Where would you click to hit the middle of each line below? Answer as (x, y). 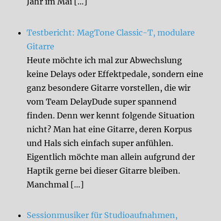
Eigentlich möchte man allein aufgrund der (111, 157)
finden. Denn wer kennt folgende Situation (111, 115)
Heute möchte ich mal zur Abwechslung (105, 60)
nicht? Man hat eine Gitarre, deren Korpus (110, 129)
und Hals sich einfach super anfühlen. (100, 143)
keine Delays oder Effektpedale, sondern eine (115, 74)
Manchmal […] (55, 184)
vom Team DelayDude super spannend (102, 101)
